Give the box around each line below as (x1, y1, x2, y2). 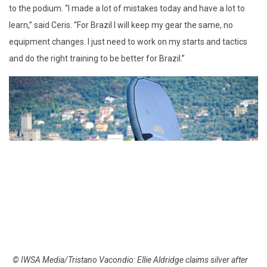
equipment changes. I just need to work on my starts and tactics (9, 36, 247, 46)
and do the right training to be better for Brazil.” (9, 53, 185, 63)
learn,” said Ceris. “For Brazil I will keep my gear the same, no (9, 20, 233, 30)
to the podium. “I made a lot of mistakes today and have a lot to (9, 3, 245, 13)
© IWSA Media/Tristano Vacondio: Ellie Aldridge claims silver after (13, 255, 248, 265)
